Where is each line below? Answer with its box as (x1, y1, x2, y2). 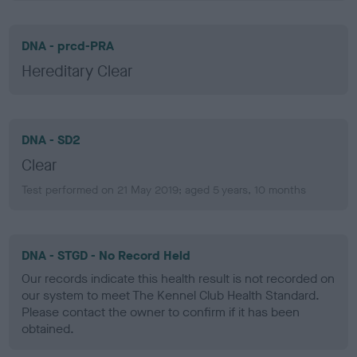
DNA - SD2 (22, 131, 81, 148)
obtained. (22, 320, 75, 337)
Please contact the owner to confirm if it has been (22, 303, 300, 320)
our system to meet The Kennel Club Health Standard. (22, 286, 320, 304)
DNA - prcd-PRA (22, 37, 115, 54)
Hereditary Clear (22, 60, 134, 82)
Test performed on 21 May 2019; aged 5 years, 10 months (22, 182, 307, 198)
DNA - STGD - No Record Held (22, 246, 191, 264)
